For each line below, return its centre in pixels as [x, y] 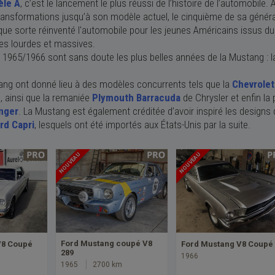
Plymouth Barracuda [136, 97]
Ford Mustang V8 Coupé [227, 244]
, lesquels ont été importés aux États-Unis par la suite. [142, 124]
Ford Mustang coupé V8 [107, 244]
